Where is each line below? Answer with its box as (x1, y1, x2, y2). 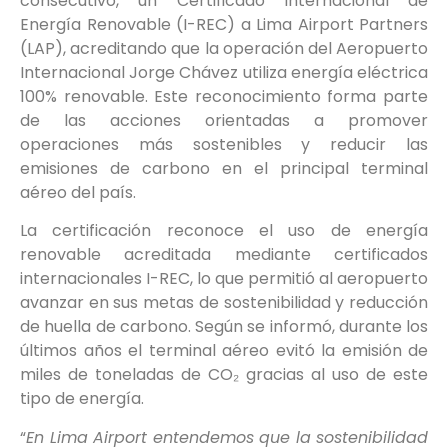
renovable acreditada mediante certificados (20, 243, 428, 267)
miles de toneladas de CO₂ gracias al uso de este (20, 363, 428, 387)
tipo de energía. (20, 387, 144, 411)
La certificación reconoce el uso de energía (20, 219, 428, 243)
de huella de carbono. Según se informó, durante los (20, 315, 428, 339)
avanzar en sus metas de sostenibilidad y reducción (20, 291, 428, 315)
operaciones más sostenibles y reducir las (20, 132, 428, 156)
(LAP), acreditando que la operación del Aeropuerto (20, 36, 428, 60)
